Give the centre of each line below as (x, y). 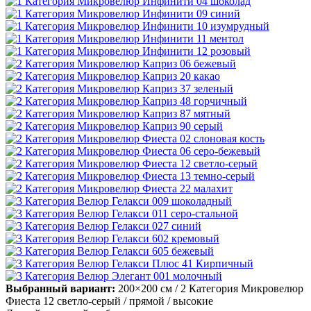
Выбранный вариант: (60, 289)
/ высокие (190, 301)
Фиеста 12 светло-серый (63, 301)
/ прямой (144, 301)
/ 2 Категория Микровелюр (239, 289)
